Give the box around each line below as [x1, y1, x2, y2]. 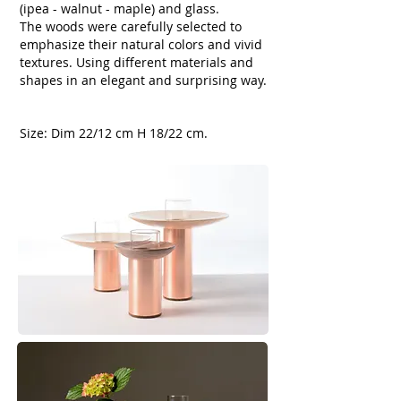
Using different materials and [76, 54, 253, 71]
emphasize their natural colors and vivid [20, 36, 262, 53]
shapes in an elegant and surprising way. [20, 72, 267, 89]
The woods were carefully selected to [20, 18, 242, 35]
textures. [20, 54, 76, 71]
